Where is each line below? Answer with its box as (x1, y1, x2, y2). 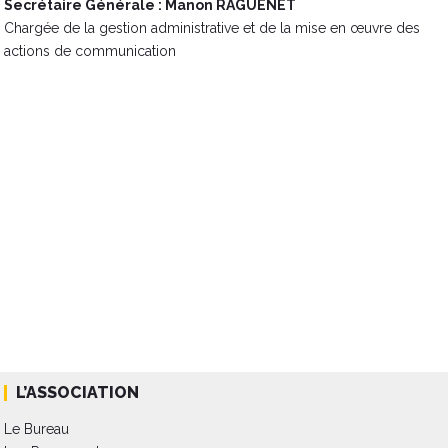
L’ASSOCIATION (16, 382, 140, 402)
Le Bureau (4, 420, 70, 437)
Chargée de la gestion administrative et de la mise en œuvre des (4, 19, 421, 36)
